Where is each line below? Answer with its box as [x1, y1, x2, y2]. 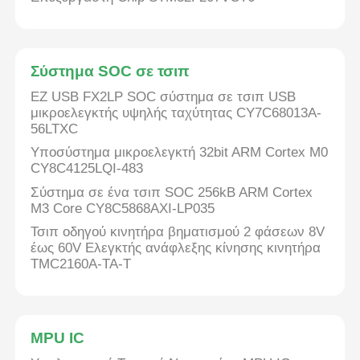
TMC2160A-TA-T [31, 256, 132, 272]
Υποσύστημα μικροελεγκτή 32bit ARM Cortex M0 [31, 145, 329, 161]
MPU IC [31, 329, 85, 346]
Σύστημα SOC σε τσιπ [31, 62, 190, 80]
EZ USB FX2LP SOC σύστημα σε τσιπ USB [31, 88, 297, 104]
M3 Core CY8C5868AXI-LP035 [31, 200, 215, 216]
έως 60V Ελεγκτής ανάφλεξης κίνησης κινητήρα [31, 240, 321, 256]
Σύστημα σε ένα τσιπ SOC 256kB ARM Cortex [31, 184, 313, 200]
